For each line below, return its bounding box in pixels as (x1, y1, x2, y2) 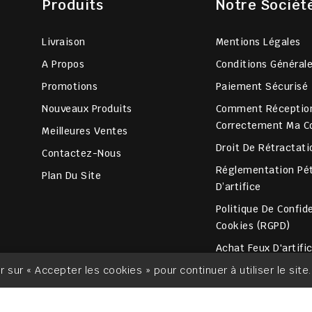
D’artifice (215, 180, 261, 194)
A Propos (42, 58, 84, 71)
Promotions (42, 80, 97, 93)
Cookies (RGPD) (215, 219, 290, 233)
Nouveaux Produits (42, 102, 132, 116)
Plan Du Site (42, 169, 101, 182)
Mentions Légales (215, 36, 301, 49)
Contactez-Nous (42, 147, 121, 160)
